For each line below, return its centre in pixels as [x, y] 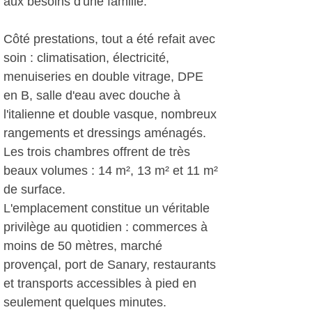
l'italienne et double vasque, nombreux [110, 114]
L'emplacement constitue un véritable [107, 208]
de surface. [34, 189]
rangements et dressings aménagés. [105, 133]
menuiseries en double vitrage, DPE [103, 77]
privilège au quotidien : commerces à [106, 227]
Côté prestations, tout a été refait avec [109, 39]
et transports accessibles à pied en [100, 283]
